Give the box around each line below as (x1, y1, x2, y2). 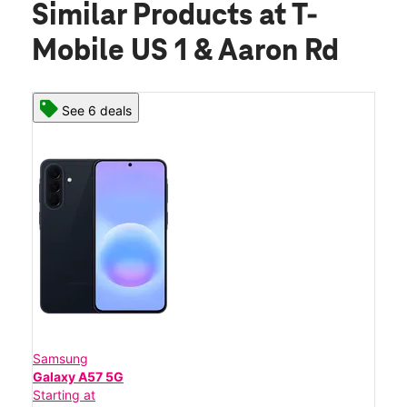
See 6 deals (62, 102, 132, 118)
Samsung (33, 350, 88, 366)
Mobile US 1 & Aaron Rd (32, 35, 339, 68)
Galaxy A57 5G (33, 368, 124, 384)
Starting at (33, 386, 95, 402)
